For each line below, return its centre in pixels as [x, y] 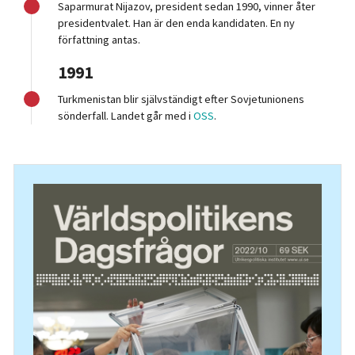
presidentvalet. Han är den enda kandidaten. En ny [177, 23]
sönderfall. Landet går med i [126, 116]
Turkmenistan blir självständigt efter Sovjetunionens [181, 99]
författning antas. [99, 40]
